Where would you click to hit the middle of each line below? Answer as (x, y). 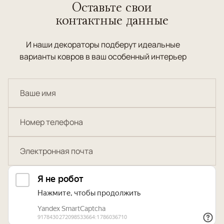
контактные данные (112, 20)
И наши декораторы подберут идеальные (103, 44)
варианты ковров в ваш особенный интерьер (103, 56)
